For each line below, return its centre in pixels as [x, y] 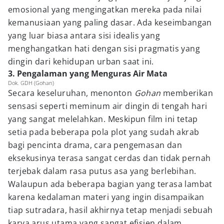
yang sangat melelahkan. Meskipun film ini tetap [103, 119]
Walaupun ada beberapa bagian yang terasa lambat [110, 184]
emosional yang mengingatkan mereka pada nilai [105, 9]
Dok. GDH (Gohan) [31, 83]
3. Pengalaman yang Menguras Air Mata [88, 73]
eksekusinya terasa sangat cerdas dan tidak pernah [109, 158]
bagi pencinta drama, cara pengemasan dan [95, 145]
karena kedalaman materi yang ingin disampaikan [106, 197]
